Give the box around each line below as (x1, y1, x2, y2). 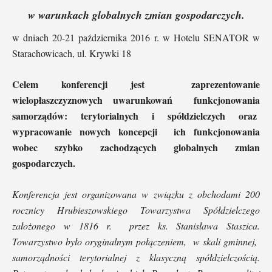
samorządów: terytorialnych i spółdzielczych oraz (12, 108, 260, 123)
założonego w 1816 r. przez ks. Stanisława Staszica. (12, 219, 260, 232)
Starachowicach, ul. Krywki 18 (12, 46, 131, 59)
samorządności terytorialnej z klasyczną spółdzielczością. (12, 250, 260, 263)
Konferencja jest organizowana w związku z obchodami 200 (12, 187, 260, 200)
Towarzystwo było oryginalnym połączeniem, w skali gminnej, (12, 234, 260, 248)
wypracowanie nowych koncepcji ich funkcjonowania (12, 124, 260, 138)
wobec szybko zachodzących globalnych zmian (12, 140, 260, 154)
